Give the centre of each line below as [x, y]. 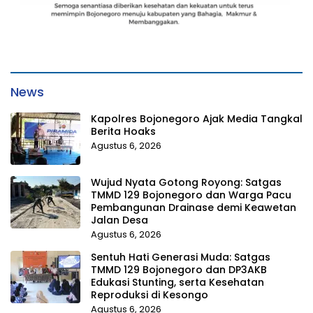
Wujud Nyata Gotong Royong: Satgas [186, 182]
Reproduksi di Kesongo [150, 295]
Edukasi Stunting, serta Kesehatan [177, 282]
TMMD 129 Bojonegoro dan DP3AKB [179, 270]
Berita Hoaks [123, 131]
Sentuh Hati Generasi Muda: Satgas [181, 257]
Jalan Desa [119, 220]
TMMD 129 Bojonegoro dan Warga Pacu [191, 195]
